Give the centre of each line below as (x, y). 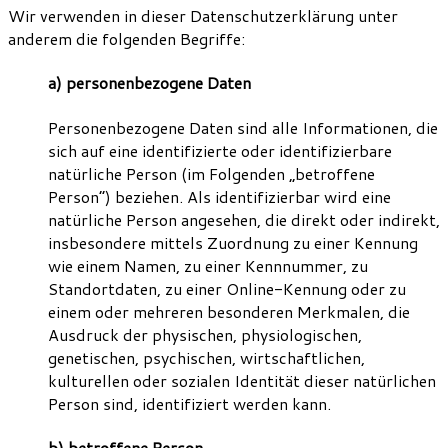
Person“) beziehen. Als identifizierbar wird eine (219, 196)
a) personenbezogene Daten (149, 83)
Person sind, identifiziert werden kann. (189, 403)
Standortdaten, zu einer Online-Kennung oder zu (227, 288)
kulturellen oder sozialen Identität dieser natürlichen (242, 380)
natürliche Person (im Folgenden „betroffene (211, 173)
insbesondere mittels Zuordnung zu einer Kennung (233, 242)
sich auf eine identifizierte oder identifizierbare (220, 150)
